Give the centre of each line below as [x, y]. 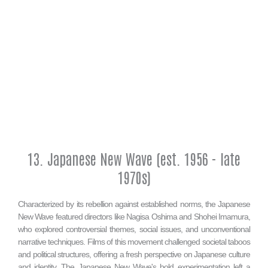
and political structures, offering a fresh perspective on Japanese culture [134, 254]
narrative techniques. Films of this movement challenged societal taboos [134, 241]
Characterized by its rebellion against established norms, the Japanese [134, 204]
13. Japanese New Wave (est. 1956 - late [134, 158]
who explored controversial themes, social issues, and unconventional [134, 229]
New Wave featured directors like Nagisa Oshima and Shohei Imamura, [134, 216]
